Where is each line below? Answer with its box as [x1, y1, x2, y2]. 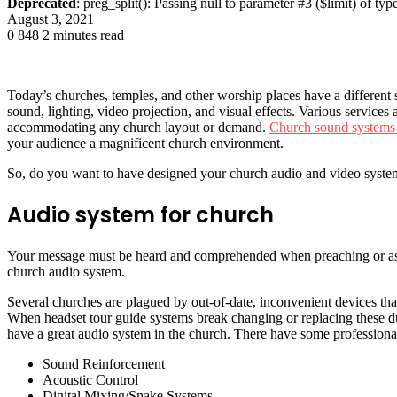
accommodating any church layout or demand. [7, 119, 269, 135]
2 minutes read [43, 27, 124, 43]
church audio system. [7, 263, 125, 279]
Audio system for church [7, 199, 274, 230]
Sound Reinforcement [43, 355, 165, 371]
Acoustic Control [43, 371, 138, 387]
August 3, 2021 [7, 11, 94, 27]
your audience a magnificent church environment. [7, 135, 284, 151]
